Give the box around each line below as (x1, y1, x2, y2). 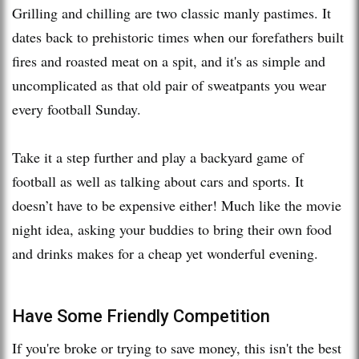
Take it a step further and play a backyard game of (12, 147, 304, 167)
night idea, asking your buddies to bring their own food (12, 219, 332, 239)
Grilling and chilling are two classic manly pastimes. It (12, 2, 331, 22)
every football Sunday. (12, 99, 146, 119)
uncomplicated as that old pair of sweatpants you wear (12, 75, 326, 95)
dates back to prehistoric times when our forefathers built (12, 26, 344, 46)
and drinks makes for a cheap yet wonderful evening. (12, 243, 318, 263)
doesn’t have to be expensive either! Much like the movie (12, 195, 341, 215)
